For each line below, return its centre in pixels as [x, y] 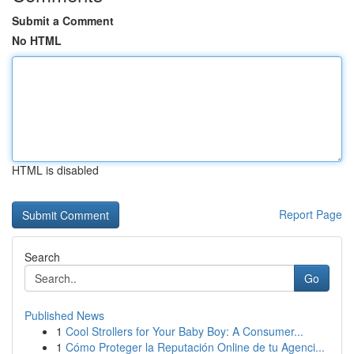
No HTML [37, 40]
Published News [64, 315]
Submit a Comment [63, 21]
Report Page [311, 214]
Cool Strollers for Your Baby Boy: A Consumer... [185, 331]
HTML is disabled [55, 170]
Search [42, 257]
